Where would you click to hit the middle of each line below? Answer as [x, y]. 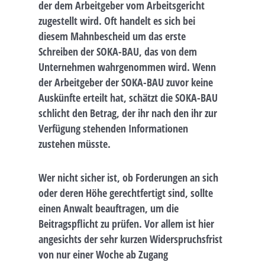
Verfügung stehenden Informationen [113, 129]
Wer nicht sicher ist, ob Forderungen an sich [128, 178]
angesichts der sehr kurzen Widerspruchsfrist [130, 239]
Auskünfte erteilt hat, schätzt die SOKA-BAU [128, 98]
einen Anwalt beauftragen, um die [109, 209]
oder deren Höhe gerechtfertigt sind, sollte [126, 193]
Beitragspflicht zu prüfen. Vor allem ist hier [126, 224]
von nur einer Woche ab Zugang [103, 255]
